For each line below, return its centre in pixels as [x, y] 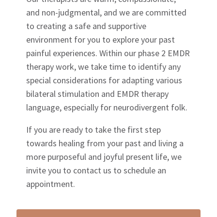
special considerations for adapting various [104, 80]
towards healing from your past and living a [105, 143]
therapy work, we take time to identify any [104, 66]
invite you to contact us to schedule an [96, 170]
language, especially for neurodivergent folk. [107, 107]
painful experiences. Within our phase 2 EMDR [108, 53]
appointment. [51, 184]
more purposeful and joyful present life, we [104, 156]
